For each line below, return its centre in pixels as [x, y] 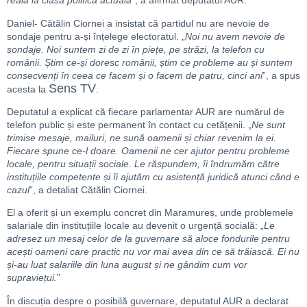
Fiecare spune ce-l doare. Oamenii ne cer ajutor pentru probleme [148, 150]
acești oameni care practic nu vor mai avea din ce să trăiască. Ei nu [153, 252]
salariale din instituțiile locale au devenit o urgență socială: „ [135, 226]
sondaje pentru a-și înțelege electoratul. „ [96, 36]
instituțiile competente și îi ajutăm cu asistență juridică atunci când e [153, 176]
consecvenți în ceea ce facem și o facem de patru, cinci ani [135, 75]
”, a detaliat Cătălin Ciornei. [88, 189]
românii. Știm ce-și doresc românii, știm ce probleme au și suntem [150, 62]
